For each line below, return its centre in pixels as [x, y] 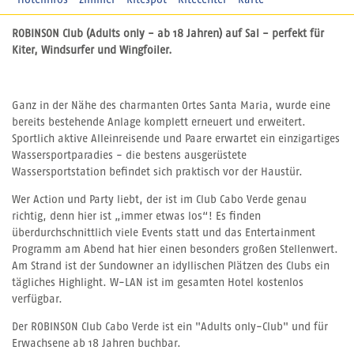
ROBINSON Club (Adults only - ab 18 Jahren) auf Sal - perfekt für [168, 34]
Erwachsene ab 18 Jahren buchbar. [96, 344]
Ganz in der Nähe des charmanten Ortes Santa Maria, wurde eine [171, 106]
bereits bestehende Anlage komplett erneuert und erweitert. [159, 123]
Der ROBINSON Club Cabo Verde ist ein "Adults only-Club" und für [170, 328]
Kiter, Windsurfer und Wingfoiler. [92, 51]
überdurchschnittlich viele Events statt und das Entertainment [164, 233]
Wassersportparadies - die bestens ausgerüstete [129, 156]
